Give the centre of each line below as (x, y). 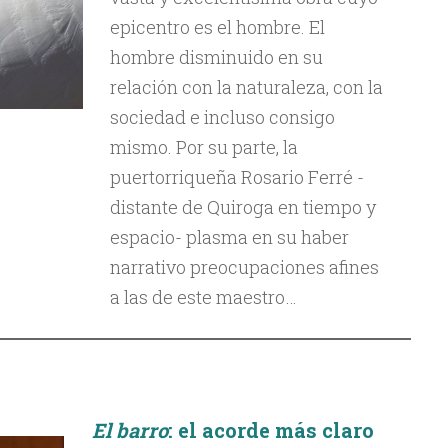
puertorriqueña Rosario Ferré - (236, 177)
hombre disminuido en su (216, 57)
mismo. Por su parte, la (203, 147)
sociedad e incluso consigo (222, 117)
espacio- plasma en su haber (229, 237)
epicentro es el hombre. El (217, 27)
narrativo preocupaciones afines (244, 267)
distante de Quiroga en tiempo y (242, 207)
